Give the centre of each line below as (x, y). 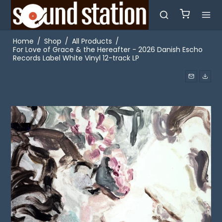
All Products (92, 41)
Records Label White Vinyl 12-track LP (76, 58)
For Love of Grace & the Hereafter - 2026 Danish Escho (108, 50)
